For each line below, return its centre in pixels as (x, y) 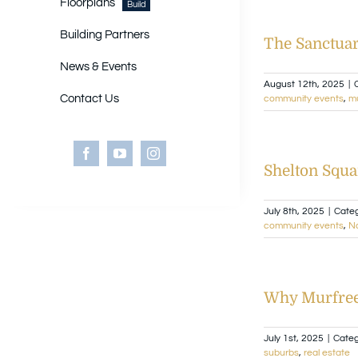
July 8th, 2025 (294, 211)
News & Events (98, 67)
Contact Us (89, 99)
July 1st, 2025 (294, 338)
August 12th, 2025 (304, 84)
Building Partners (104, 35)
